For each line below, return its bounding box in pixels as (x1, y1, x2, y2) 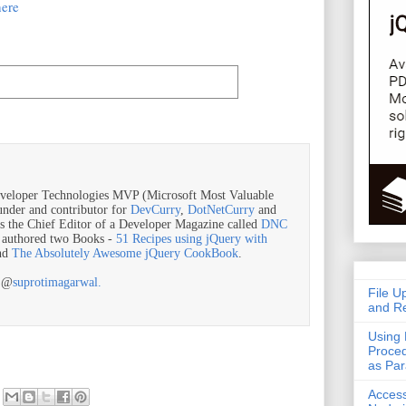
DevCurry (130, 203, 180, 217)
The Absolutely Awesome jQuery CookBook (12, 246, 238, 260)
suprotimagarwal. (13, 275, 101, 289)
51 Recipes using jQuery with (116, 232, 267, 246)
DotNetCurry (188, 203, 255, 217)
